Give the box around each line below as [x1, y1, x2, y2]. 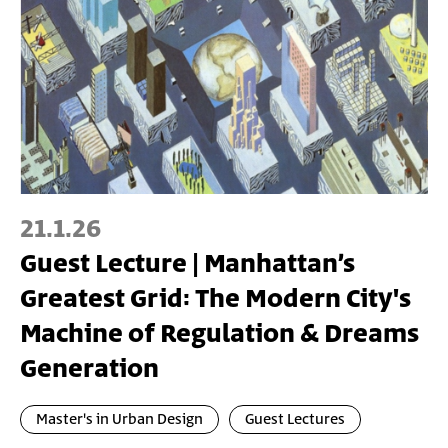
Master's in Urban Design [36, 408, 203, 430]
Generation [20, 350, 159, 388]
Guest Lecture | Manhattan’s [20, 245, 355, 283]
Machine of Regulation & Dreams [20, 315, 419, 353]
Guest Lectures [245, 408, 345, 430]
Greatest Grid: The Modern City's [20, 280, 411, 318]
